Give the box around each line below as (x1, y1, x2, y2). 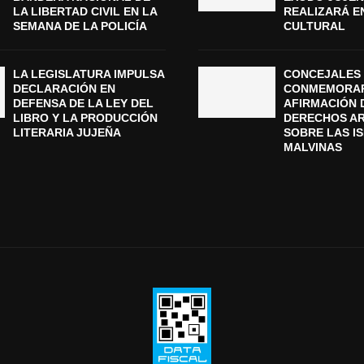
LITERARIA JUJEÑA (12, 125, 121, 139)
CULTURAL (284, 19, 345, 32)
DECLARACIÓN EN (12, 81, 115, 95)
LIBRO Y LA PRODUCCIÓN (12, 110, 158, 124)
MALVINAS (284, 140, 342, 154)
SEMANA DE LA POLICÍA (12, 19, 147, 32)
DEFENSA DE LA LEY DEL (12, 96, 154, 110)
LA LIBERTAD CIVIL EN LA (12, 4, 157, 18)
